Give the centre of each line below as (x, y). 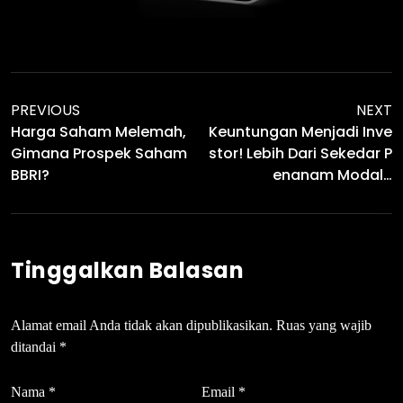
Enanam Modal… (332, 175)
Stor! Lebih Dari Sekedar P (300, 153)
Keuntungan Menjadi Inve (300, 131)
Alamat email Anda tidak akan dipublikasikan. (142, 325)
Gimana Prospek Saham (99, 153)
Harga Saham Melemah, (99, 131)
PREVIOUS (45, 110)
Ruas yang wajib (324, 325)
